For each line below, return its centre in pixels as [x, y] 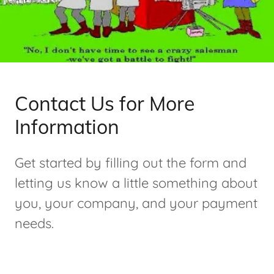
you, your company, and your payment [136, 203]
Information [67, 127]
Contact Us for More [105, 104]
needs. [34, 224]
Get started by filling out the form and [131, 163]
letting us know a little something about [136, 183]
